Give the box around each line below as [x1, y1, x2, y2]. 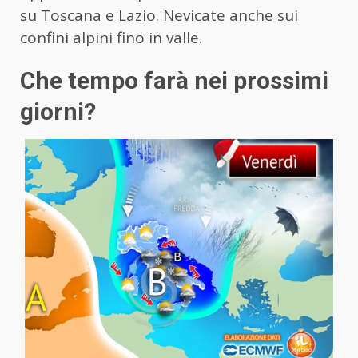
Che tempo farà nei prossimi [20, 66, 328, 94]
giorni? [20, 97, 96, 125]
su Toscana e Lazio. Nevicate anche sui [20, 4, 298, 26]
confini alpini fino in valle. [20, 26, 202, 48]
